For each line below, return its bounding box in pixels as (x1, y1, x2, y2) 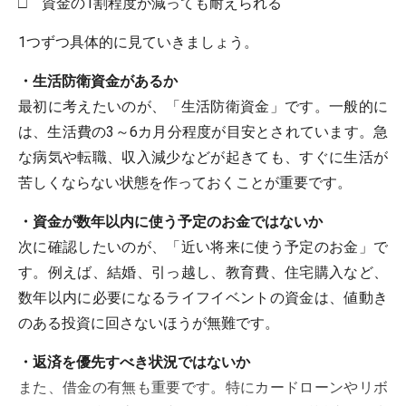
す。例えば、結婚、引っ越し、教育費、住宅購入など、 (18, 264, 388, 281)
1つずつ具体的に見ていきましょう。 (18, 34, 258, 51)
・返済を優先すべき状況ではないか (18, 353, 250, 371)
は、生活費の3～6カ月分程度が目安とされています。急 (18, 123, 388, 140)
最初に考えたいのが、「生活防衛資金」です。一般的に (18, 98, 388, 115)
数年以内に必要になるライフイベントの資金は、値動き (18, 289, 388, 306)
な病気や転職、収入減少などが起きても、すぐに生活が (18, 149, 388, 166)
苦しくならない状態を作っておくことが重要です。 (18, 174, 352, 191)
